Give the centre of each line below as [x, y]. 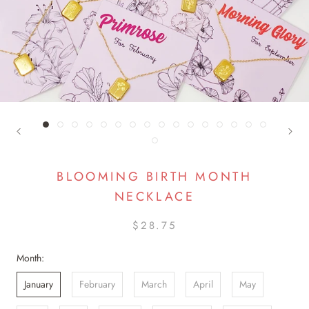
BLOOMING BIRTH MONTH [154, 176]
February [97, 284]
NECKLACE [154, 196]
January [39, 284]
